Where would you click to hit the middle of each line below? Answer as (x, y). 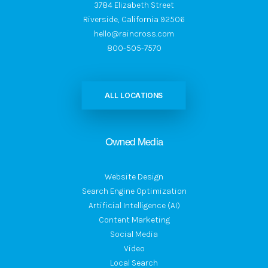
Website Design (134, 177)
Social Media (134, 234)
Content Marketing (134, 220)
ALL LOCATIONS (134, 95)
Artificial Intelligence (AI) (134, 205)
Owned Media (134, 142)
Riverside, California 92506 (134, 19)
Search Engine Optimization (134, 191)
